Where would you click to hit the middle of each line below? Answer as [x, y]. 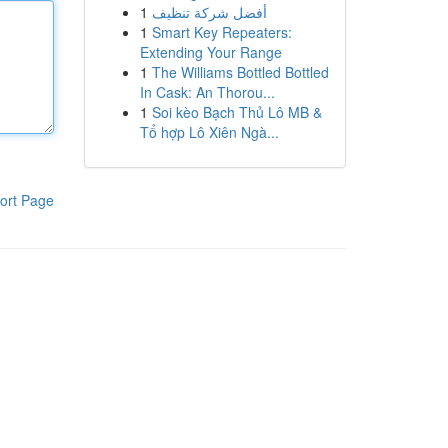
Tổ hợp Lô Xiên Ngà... [209, 132]
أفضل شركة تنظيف [209, 12]
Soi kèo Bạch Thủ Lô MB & [236, 112]
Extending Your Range [210, 52]
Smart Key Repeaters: [221, 32]
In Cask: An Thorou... [207, 92]
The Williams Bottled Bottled [240, 72]
